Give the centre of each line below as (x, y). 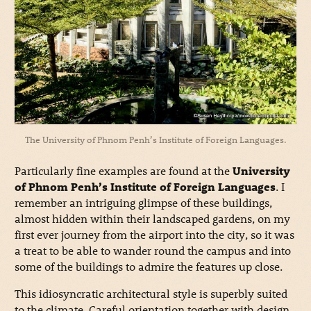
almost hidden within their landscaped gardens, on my (152, 219)
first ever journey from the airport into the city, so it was (154, 235)
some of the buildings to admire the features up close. (148, 267)
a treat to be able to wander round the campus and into (152, 251)
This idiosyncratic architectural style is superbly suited (151, 294)
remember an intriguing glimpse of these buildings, (143, 203)
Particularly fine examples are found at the (123, 171)
